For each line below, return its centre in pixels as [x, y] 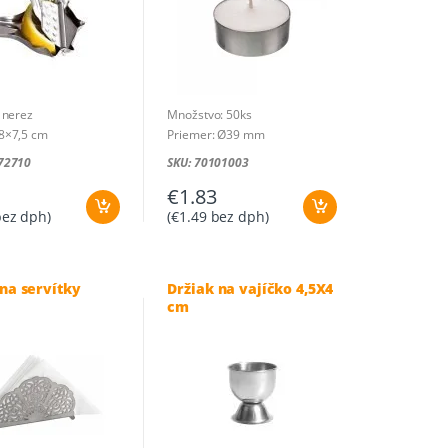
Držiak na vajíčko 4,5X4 [250, 288]
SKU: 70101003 [208, 162]
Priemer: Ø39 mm [216, 134]
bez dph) [237, 216]
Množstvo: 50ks [209, 114]
